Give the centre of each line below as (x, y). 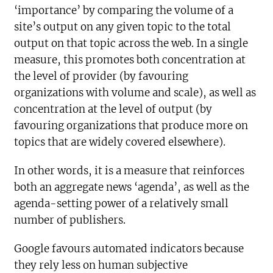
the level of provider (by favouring (101, 76)
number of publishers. (70, 220)
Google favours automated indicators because (129, 248)
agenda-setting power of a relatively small (122, 203)
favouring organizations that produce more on (131, 125)
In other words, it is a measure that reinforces (129, 170)
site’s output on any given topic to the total (123, 27)
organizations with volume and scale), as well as (135, 92)
